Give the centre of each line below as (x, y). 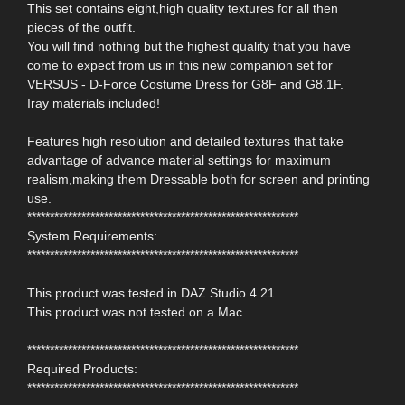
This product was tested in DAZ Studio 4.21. (153, 293)
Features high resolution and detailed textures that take (185, 141)
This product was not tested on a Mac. (137, 312)
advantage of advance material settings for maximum (179, 160)
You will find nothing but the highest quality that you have (189, 47)
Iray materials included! (94, 104)
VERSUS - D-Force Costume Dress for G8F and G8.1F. (185, 85)
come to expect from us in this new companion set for (180, 66)
